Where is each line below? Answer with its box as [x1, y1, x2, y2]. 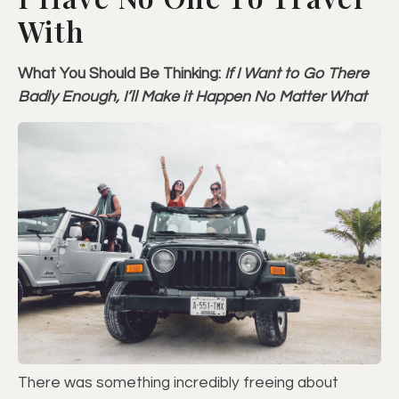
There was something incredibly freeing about [18, 374, 338, 391]
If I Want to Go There [224, 66, 369, 83]
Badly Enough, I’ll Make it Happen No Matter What [18, 89, 367, 106]
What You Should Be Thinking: [18, 66, 224, 83]
